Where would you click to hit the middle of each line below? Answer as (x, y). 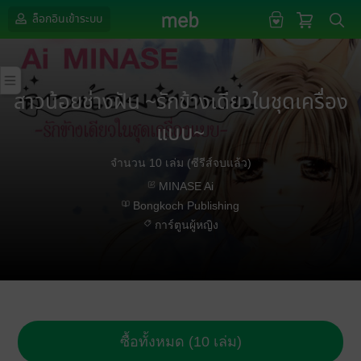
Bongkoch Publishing (186, 205)
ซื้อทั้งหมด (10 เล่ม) (180, 342)
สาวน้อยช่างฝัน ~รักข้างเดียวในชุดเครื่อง (180, 103)
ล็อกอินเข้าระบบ (66, 19)
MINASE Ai (186, 186)
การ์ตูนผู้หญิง (186, 225)
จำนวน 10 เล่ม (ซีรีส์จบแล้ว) (180, 163)
